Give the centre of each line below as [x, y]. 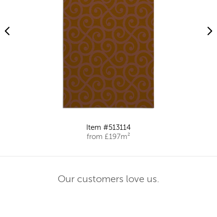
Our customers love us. [108, 180]
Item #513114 [108, 128]
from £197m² [108, 137]
